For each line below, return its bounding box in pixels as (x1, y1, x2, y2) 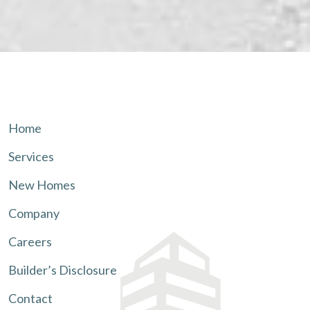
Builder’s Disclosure (8, 262, 117, 278)
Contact (8, 291, 53, 307)
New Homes (8, 177, 75, 193)
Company (8, 206, 60, 221)
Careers (8, 234, 52, 250)
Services (8, 149, 54, 165)
